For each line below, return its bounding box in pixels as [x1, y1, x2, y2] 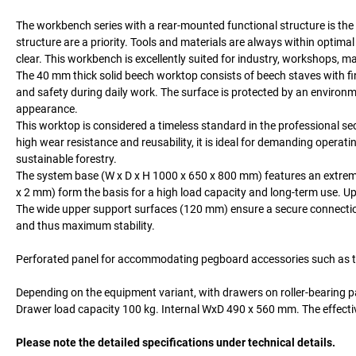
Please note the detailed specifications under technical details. [16, 335, 335, 349]
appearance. [16, 102, 78, 115]
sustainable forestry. [16, 152, 117, 165]
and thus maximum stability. [16, 219, 155, 232]
